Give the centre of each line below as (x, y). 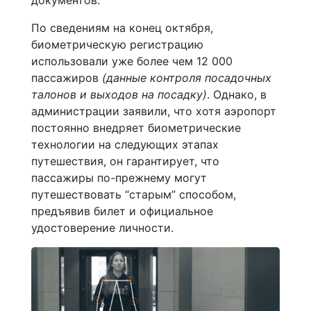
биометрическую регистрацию (117, 44)
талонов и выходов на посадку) (119, 94)
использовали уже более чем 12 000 (132, 61)
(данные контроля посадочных (187, 77)
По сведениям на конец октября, (122, 27)
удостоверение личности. (102, 227)
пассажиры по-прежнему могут (119, 177)
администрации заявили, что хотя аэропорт (154, 111)
